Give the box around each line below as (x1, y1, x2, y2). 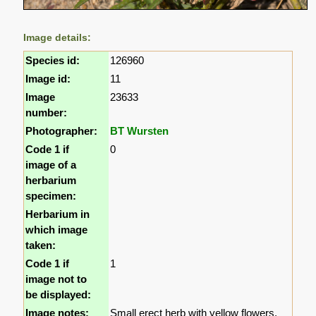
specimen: (25, 189, 77, 202)
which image (25, 223, 88, 236)
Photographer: (25, 124, 98, 137)
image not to (25, 272, 87, 285)
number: (25, 106, 68, 119)
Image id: (25, 72, 71, 85)
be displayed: (25, 288, 92, 300)
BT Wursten (110, 124, 169, 137)
